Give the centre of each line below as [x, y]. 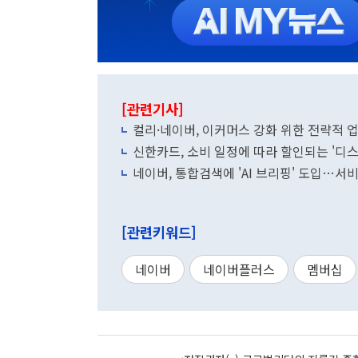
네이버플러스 [239, 269]
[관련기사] [153, 109]
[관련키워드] [159, 232]
